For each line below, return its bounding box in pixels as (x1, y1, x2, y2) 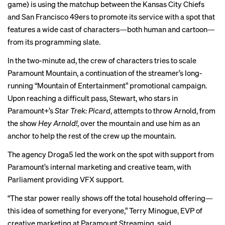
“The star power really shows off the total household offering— (8, 193, 213, 203)
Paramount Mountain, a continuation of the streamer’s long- (8, 68, 202, 78)
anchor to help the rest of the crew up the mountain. (8, 131, 176, 141)
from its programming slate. (8, 37, 100, 47)
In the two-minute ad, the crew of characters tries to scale (8, 55, 196, 65)
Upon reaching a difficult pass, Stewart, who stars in (8, 93, 178, 103)
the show (8, 118, 38, 128)
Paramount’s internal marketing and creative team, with (8, 162, 191, 172)
